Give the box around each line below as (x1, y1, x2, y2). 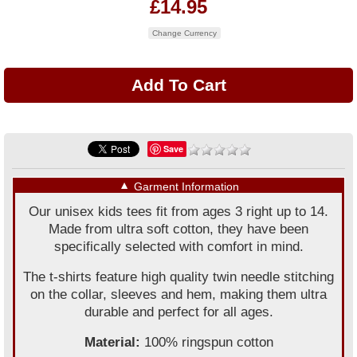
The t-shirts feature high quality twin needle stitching (23, 269, 334, 284)
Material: (84, 335, 144, 350)
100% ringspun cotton (143, 335, 273, 350)
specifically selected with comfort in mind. (53, 239, 304, 254)
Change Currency (151, 29, 217, 37)
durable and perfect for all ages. (84, 304, 273, 320)
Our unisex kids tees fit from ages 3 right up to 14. (29, 204, 328, 219)
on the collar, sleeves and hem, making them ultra (30, 287, 327, 302)
